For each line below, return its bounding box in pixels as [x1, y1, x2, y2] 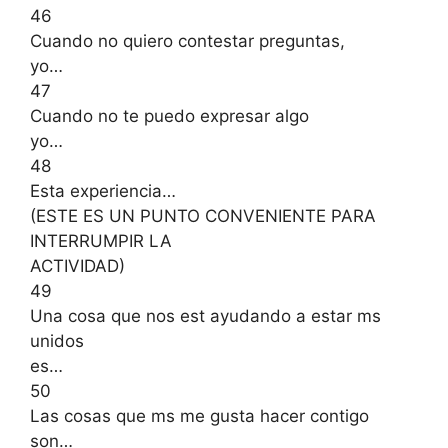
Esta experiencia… [30, 180, 176, 201]
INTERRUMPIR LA [30, 230, 172, 251]
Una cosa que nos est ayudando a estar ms [30, 305, 381, 326]
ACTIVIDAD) [30, 255, 125, 276]
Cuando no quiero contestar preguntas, [30, 30, 345, 51]
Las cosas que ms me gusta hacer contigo [30, 405, 369, 426]
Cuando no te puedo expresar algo [30, 105, 309, 126]
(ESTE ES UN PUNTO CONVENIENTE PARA [30, 205, 376, 226]
